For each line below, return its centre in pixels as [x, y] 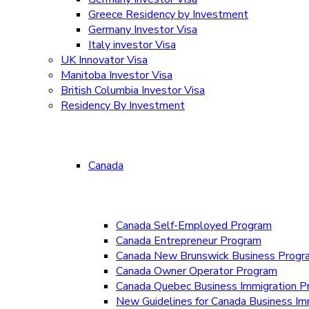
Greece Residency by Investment [168, 14]
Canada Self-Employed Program [194, 226]
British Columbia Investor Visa [133, 90]
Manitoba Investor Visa [117, 75]
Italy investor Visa [132, 45]
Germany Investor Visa [143, 30]
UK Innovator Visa [104, 60]
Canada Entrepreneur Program [189, 241]
